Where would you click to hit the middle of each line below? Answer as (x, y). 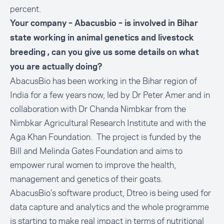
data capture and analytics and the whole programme (109, 207)
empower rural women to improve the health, (93, 165)
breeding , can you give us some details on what (104, 52)
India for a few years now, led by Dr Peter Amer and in (110, 95)
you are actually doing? (56, 67)
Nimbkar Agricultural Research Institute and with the (108, 123)
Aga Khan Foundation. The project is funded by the (105, 137)
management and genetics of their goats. (86, 179)
